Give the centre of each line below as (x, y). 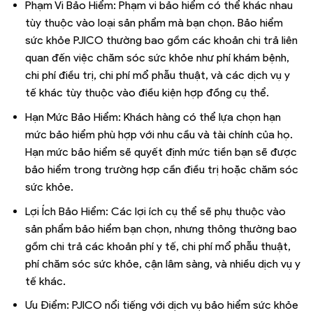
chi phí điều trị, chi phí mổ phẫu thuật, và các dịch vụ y (157, 75)
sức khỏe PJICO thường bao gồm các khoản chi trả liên (161, 41)
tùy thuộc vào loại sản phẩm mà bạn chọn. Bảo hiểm (154, 23)
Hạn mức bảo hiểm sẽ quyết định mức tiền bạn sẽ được (161, 152)
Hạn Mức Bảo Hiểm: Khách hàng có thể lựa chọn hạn (153, 117)
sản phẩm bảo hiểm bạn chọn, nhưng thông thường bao (161, 228)
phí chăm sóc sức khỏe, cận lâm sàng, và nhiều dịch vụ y (162, 263)
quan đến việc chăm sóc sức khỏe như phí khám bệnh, (157, 58)
